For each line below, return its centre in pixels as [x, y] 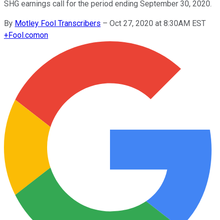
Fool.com [24, 35]
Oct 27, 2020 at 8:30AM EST [158, 23]
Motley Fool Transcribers [58, 23]
